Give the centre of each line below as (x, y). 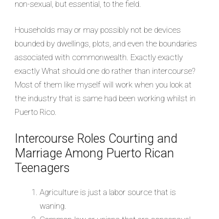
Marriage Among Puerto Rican (94, 153)
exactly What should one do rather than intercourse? (105, 71)
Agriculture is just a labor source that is (108, 192)
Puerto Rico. (36, 112)
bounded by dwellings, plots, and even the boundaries (106, 44)
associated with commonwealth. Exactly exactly (99, 57)
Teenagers (42, 168)
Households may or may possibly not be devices (98, 30)
